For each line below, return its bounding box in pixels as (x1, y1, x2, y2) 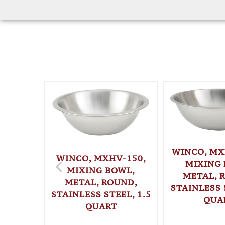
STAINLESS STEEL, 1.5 (51, 188, 151, 200)
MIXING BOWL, (67, 164, 136, 176)
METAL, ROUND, (64, 176, 138, 188)
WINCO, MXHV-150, (56, 152, 146, 164)
